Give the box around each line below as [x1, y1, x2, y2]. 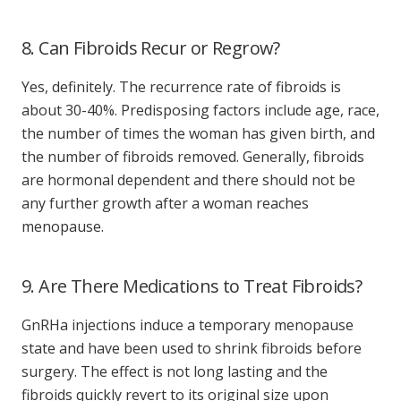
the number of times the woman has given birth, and [21, 123, 375, 143]
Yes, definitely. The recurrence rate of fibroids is [21, 76, 341, 97]
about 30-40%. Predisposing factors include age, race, [21, 99, 380, 120]
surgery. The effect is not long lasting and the [21, 361, 328, 381]
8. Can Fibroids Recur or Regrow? [21, 35, 280, 60]
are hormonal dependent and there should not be [21, 169, 355, 190]
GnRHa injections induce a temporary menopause [21, 314, 354, 335]
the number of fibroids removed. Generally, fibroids [21, 146, 364, 166]
